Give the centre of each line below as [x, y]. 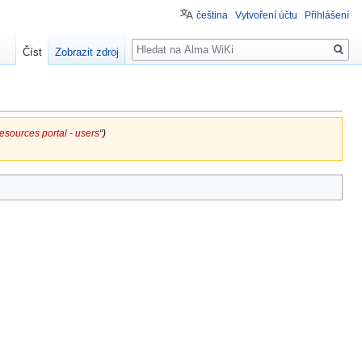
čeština [212, 15]
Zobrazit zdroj [87, 53]
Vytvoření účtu [266, 15]
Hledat [156, 41]
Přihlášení [327, 15]
